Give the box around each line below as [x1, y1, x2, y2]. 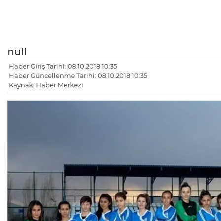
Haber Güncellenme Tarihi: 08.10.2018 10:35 [9, 72, 147, 80]
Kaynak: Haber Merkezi [9, 81, 83, 89]
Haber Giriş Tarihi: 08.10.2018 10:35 [9, 62, 117, 71]
